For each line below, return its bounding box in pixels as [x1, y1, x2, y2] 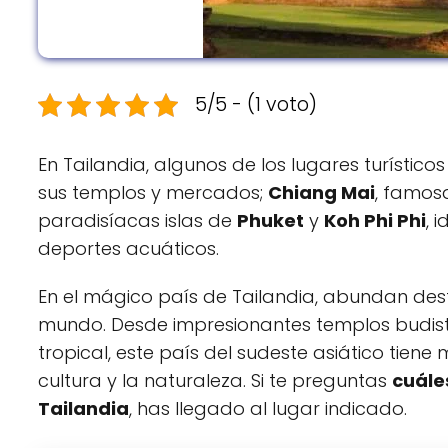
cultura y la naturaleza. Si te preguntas [38, 368, 392, 394]
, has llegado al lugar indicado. [129, 396, 407, 422]
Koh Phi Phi [324, 208, 426, 234]
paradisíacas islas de [38, 208, 237, 234]
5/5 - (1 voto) [195, 91, 317, 119]
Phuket [237, 208, 304, 234]
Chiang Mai [268, 180, 375, 206]
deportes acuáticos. [38, 236, 219, 262]
